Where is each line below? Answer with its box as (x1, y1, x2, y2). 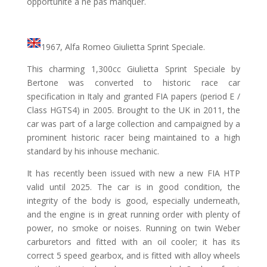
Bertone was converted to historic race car (26, 77, 241, 88)
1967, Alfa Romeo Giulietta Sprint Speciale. (41, 41, 205, 52)
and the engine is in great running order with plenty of (26, 209, 241, 220)
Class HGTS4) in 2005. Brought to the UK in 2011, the (26, 104, 241, 116)
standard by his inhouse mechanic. (26, 145, 159, 157)
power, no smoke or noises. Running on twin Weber (26, 222, 241, 234)
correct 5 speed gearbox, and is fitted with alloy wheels (26, 250, 241, 261)
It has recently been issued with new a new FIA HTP (26, 167, 241, 179)
